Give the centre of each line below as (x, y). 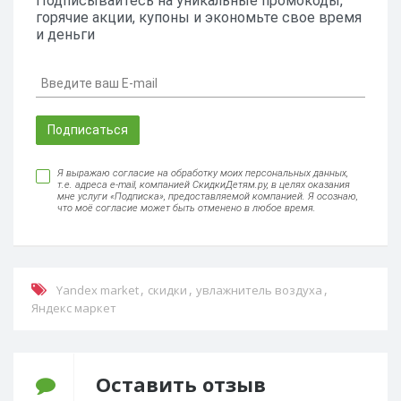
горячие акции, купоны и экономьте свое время (199, 17)
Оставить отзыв (181, 384)
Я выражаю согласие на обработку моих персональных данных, (203, 173)
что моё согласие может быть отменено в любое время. (187, 208)
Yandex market (98, 290)
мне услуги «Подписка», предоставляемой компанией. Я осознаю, (208, 196)
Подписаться (88, 130)
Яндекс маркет (74, 308)
